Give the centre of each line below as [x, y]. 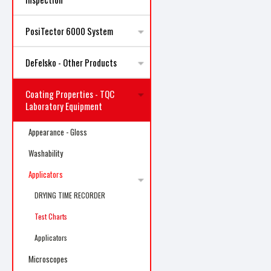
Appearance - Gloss [58, 132]
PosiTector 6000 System [69, 31]
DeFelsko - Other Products [71, 62]
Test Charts [51, 216]
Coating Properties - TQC [70, 94]
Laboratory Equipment [64, 106]
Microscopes [48, 259]
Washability [46, 153]
